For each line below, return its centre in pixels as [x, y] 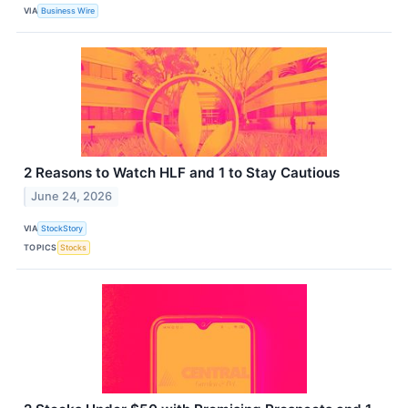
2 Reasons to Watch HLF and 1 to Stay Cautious [182, 173]
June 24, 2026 [72, 197]
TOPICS [41, 247]
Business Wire [68, 10]
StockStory [62, 228]
